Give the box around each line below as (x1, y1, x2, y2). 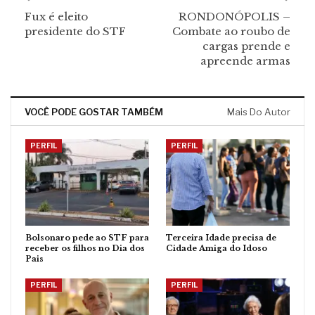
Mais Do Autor (227, 106, 290, 117)
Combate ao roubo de (172, 25, 290, 38)
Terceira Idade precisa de (166, 233, 276, 243)
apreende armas (200, 54, 290, 67)
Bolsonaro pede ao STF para (25, 233, 149, 243)
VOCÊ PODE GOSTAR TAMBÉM (25, 106, 163, 117)
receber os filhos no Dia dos (25, 243, 145, 254)
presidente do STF (25, 25, 126, 38)
